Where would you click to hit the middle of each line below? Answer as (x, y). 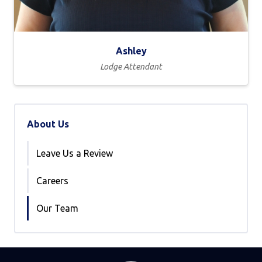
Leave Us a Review (75, 153)
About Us (48, 124)
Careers (52, 180)
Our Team (57, 208)
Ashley (131, 51)
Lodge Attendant (131, 66)
